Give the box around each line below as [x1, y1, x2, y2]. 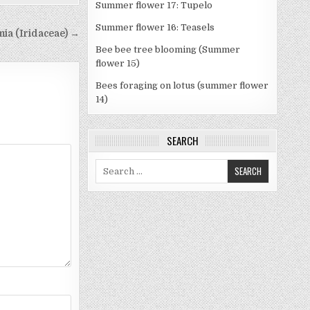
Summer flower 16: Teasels [95, 22, 215, 33]
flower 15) [95, 58, 140, 69]
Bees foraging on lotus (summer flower [95, 80, 268, 91]
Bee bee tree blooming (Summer [95, 44, 240, 55]
